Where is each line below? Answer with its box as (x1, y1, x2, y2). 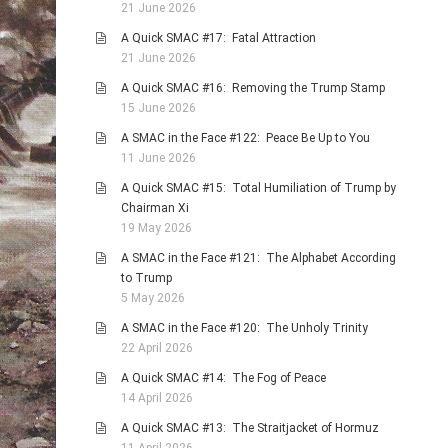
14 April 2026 (121, 391, 193, 405)
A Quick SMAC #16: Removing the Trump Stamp (121, 81, 385, 95)
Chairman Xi (121, 201, 189, 215)
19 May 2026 (121, 221, 192, 235)
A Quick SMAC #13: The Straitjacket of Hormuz (121, 421, 379, 435)
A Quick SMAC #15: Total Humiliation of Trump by (121, 181, 396, 195)
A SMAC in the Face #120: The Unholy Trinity (121, 321, 368, 335)
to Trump (121, 271, 172, 285)
